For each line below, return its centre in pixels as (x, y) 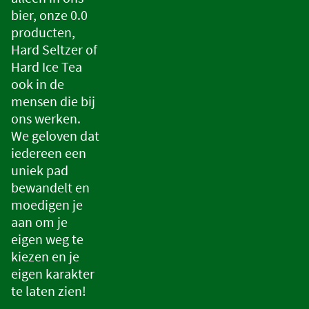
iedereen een (49, 153)
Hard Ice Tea (47, 67)
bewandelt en (50, 188)
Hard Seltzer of (54, 50)
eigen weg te (47, 239)
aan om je (39, 222)
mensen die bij (53, 101)
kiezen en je (45, 257)
